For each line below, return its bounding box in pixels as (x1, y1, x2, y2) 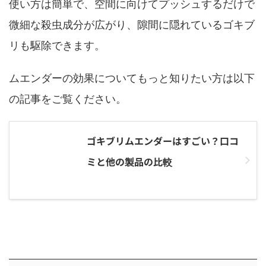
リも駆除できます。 (9, 39, 105, 52)
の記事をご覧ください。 (9, 93, 126, 105)
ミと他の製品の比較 (87, 154, 172, 169)
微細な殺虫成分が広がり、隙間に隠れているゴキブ (9, 18, 255, 31)
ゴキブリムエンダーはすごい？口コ (87, 134, 239, 148)
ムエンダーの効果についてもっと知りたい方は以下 (9, 72, 255, 84)
